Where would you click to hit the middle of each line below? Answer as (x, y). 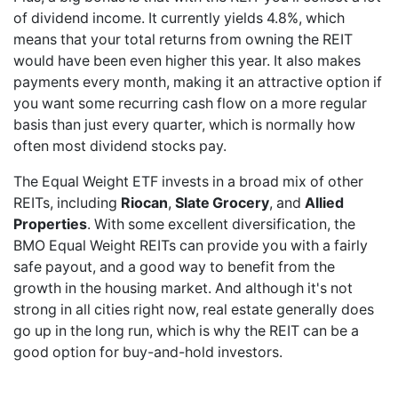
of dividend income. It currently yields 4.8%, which (179, 18)
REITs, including (67, 203)
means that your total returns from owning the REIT (183, 39)
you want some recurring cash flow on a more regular (190, 103)
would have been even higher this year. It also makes (187, 60)
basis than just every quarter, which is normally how (184, 124)
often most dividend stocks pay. (120, 146)
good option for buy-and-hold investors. (148, 352)
